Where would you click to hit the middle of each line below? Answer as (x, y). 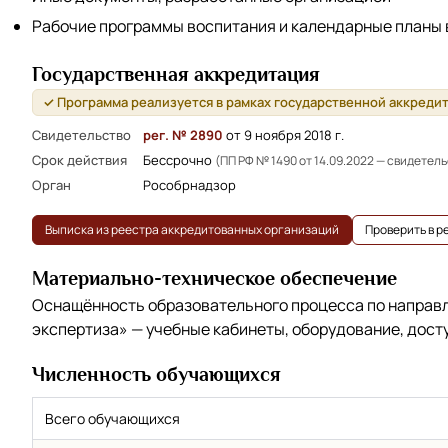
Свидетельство (81, 134)
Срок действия (79, 159)
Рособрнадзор (189, 184)
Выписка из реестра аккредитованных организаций (192, 229)
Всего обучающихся (112, 418)
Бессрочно (179, 159)
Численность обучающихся (156, 373)
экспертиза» (80, 328)
